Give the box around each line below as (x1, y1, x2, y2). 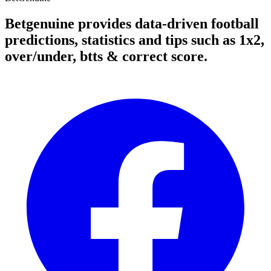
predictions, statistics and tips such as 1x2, (5, 32, 264, 48)
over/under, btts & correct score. (5, 48, 207, 65)
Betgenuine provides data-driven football (5, 16, 259, 32)
